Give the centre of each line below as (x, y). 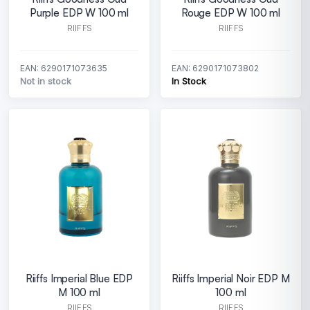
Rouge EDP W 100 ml (231, 13)
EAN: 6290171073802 (215, 68)
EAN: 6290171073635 (64, 68)
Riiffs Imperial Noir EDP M (231, 279)
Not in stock (46, 81)
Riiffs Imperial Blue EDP (79, 279)
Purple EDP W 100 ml (79, 13)
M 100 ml (79, 292)
